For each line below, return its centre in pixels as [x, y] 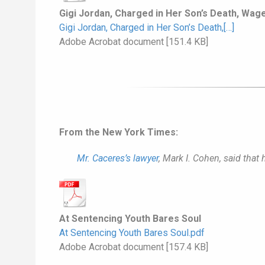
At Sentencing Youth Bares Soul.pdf [132, 233]
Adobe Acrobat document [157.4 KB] [134, 247]
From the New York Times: [119, 132]
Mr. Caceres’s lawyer [118, 159]
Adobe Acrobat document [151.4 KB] [134, 42]
